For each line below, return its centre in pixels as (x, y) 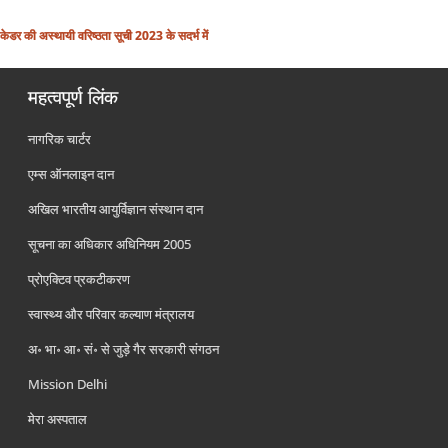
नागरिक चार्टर (60, 139)
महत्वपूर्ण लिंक (73, 97)
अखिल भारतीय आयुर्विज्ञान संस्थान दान (116, 209)
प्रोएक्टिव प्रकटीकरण (79, 279)
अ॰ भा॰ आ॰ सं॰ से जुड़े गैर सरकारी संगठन (124, 349)
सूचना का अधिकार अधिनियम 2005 (110, 244)
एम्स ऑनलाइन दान (71, 174)
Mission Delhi (68, 384)
